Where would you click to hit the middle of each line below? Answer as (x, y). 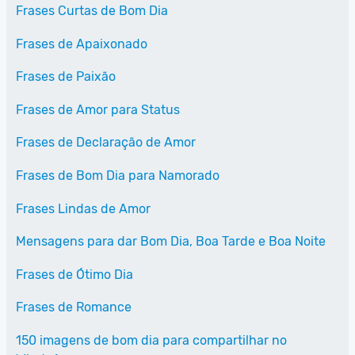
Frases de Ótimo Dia (74, 274)
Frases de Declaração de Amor (106, 143)
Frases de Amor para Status (98, 109)
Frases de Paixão (66, 77)
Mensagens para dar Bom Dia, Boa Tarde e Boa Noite (171, 242)
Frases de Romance (74, 307)
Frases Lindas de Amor (83, 208)
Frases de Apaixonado (82, 44)
